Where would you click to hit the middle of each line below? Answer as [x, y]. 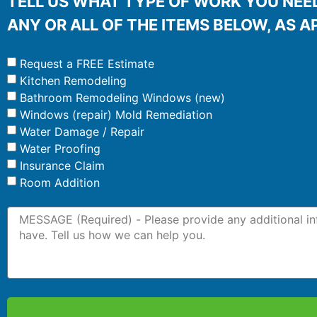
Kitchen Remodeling [73, 80]
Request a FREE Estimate [87, 63]
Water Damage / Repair [82, 131]
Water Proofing [60, 148]
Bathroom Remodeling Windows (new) [122, 97]
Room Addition [60, 182]
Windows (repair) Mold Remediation [116, 114]
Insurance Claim [62, 165]
